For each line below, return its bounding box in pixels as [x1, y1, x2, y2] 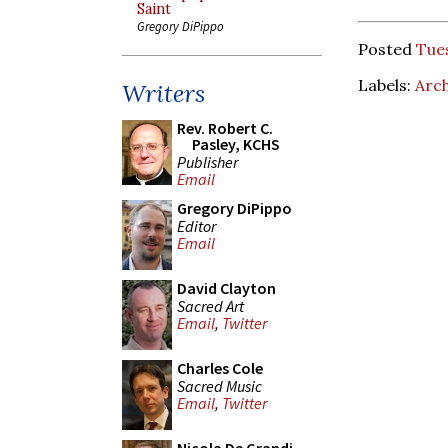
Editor [177, 215, 216, 236]
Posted [358, 38, 416, 59]
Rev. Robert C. [177, 118, 273, 138]
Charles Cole [177, 358, 263, 378]
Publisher [177, 151, 238, 172]
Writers [122, 78, 205, 109]
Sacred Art [177, 295, 244, 316]
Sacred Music [177, 375, 262, 396]
